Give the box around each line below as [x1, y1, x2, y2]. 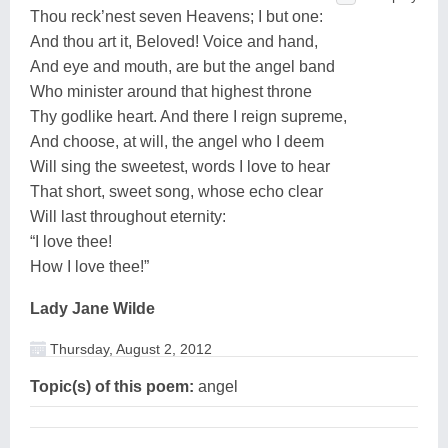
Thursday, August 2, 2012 [46, 340, 212, 357]
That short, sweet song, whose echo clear [30, 182, 323, 200]
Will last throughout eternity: [30, 207, 226, 225]
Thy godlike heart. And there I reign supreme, [30, 107, 347, 125]
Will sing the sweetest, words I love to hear [30, 157, 330, 175]
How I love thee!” [30, 257, 149, 275]
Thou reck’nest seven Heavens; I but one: [30, 7, 323, 25]
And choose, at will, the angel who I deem [30, 132, 324, 150]
